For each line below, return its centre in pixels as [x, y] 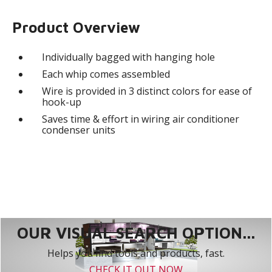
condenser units [79, 130]
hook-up [62, 102]
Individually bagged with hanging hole [129, 57]
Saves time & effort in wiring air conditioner [141, 119]
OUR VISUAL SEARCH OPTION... [136, 233]
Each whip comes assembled [106, 74]
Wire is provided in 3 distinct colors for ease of [147, 91]
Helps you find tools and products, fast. [136, 253]
